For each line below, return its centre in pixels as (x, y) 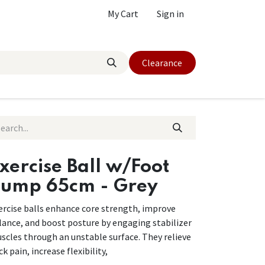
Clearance (162, 63)
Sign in (170, 14)
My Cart (123, 14)
